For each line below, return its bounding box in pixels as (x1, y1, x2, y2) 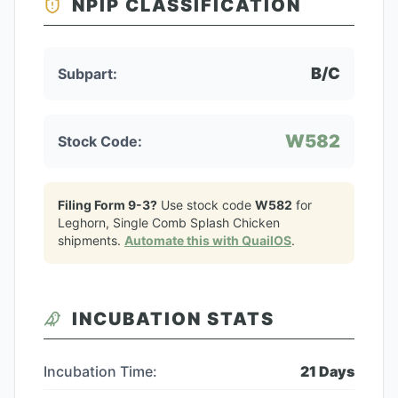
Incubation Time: (44, 362, 157, 380)
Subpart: (58, 65, 117, 83)
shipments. (58, 233, 124, 248)
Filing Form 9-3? (58, 197, 157, 212)
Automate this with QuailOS (124, 233, 291, 248)
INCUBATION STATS (72, 308, 275, 330)
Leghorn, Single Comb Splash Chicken (58, 215, 280, 230)
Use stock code (157, 197, 255, 212)
